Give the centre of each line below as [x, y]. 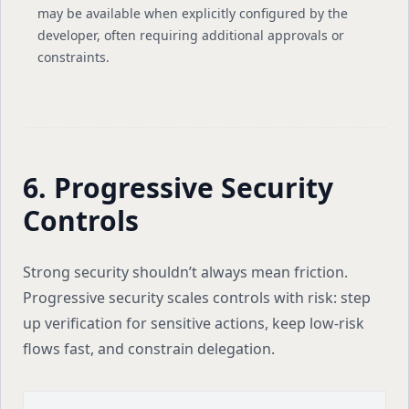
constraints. [73, 57]
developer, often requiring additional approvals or [191, 35]
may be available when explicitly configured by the [193, 13]
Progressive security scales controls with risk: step [197, 298]
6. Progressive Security [178, 188]
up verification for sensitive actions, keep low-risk [194, 323]
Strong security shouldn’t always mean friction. [185, 272]
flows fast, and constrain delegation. [149, 349]
